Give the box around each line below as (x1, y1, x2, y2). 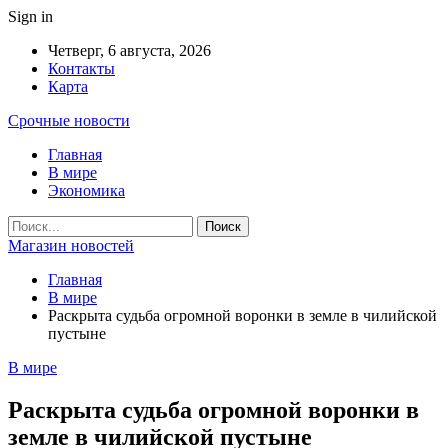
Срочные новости (8, 112, 130, 129)
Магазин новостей (8, 237, 134, 254)
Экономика (48, 182, 125, 199)
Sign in (8, 8, 53, 25)
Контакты (48, 60, 115, 77)
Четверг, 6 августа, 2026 (48, 42, 211, 59)
